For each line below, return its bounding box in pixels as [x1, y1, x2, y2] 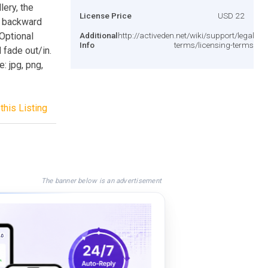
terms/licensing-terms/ [174, 39, 257, 50]
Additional [80, 30, 118, 40]
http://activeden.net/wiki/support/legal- [118, 30, 257, 40]
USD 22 [218, 10, 245, 20]
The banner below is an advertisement [41, 176, 162, 185]
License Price [80, 10, 132, 20]
